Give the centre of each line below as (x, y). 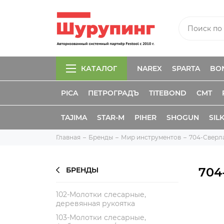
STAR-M (111, 117)
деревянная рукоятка (95, 203)
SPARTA (186, 68)
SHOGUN (183, 117)
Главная (68, 137)
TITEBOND (168, 93)
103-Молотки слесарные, (101, 217)
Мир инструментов (151, 137)
